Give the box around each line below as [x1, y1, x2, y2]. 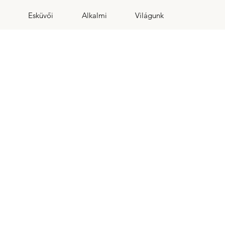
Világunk [135, 11, 164, 20]
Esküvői [28, 11, 54, 20]
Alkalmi [81, 11, 107, 20]
